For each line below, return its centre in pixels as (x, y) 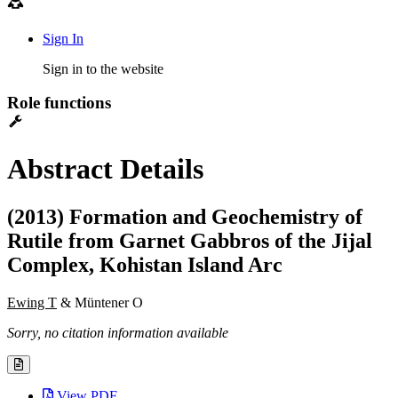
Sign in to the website (103, 68)
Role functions (59, 103)
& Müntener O (100, 302)
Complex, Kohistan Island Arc (145, 264)
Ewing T (32, 302)
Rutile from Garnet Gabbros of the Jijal (190, 240)
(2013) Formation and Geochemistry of (185, 216)
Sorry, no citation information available (118, 332)
